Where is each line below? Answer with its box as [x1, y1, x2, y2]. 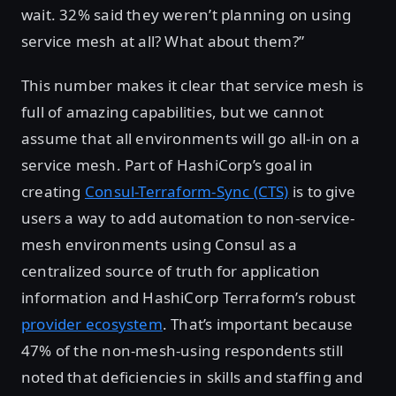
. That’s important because [162, 313, 354, 334]
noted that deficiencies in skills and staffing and [21, 366, 363, 387]
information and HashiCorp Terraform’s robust [21, 286, 356, 308]
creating [21, 180, 85, 202]
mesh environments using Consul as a [21, 233, 298, 255]
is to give [288, 180, 356, 202]
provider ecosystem [21, 313, 163, 334]
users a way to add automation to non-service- [21, 207, 355, 228]
